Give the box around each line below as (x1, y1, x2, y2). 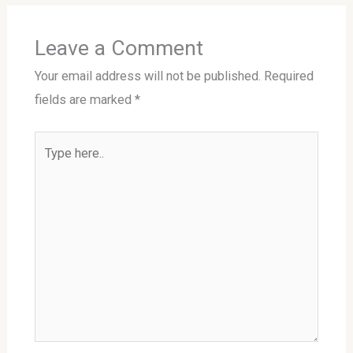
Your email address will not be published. (34, 69, 261, 84)
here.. (33, 158, 63, 174)
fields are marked (34, 92, 135, 108)
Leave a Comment (34, 35, 203, 61)
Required (263, 69, 314, 84)
